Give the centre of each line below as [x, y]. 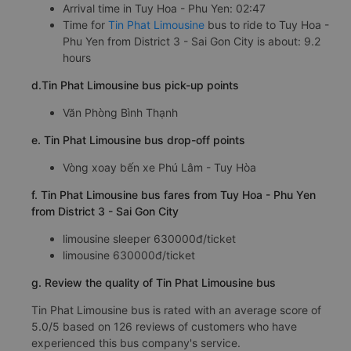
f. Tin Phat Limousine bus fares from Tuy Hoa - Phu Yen [174, 194]
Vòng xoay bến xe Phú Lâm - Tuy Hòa [159, 167]
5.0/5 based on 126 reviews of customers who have [164, 326]
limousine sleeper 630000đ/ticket [149, 238]
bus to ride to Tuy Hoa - [267, 24]
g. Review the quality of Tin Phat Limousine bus [154, 282]
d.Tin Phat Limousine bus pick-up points [135, 85]
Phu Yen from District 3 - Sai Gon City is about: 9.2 [192, 41]
